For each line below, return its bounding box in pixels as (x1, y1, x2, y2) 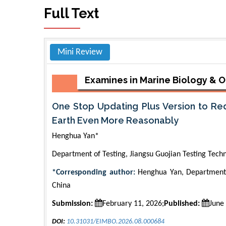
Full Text (44, 5, 99, 21)
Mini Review (58, 47, 102, 57)
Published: (164, 199, 200, 208)
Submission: (52, 199, 93, 208)
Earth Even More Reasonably (52, 115, 179, 126)
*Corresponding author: (52, 168, 138, 177)
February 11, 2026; (102, 199, 164, 208)
